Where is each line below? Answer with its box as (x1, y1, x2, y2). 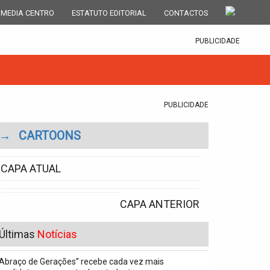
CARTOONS (19, 128, 81, 143)
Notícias (37, 228, 77, 240)
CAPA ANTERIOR (120, 198, 199, 210)
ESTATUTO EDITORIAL (72, 8, 146, 17)
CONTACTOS (164, 8, 208, 17)
